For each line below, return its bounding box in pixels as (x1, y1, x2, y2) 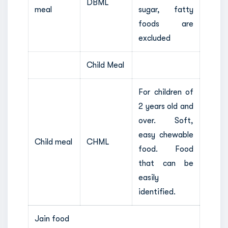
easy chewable (138, 130, 193, 139)
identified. (138, 187, 176, 196)
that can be (138, 158, 193, 168)
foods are (138, 19, 193, 28)
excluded (138, 33, 170, 43)
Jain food (35, 214, 69, 223)
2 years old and (138, 101, 193, 111)
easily (138, 173, 159, 182)
